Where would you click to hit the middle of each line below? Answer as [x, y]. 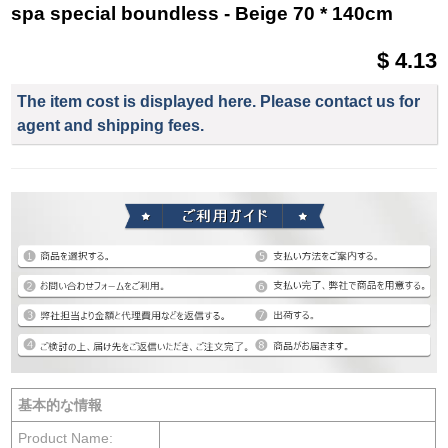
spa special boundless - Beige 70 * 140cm [202, 14]
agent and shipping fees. [111, 125]
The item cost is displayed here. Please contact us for [219, 101]
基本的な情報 [60, 404]
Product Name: [66, 437]
